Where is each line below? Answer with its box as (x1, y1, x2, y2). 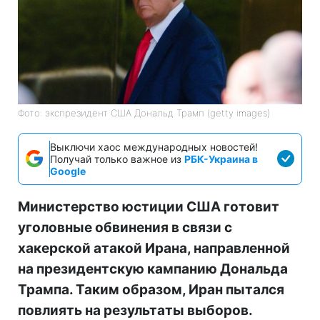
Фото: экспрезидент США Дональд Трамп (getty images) (18, 106, 270, 119)
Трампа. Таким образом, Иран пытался (18, 281, 284, 298)
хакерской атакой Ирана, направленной (18, 239, 290, 256)
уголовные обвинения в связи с (18, 219, 232, 236)
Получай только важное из (50, 152, 184, 165)
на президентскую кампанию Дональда (18, 260, 288, 277)
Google (50, 164, 86, 177)
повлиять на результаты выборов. (18, 301, 253, 319)
